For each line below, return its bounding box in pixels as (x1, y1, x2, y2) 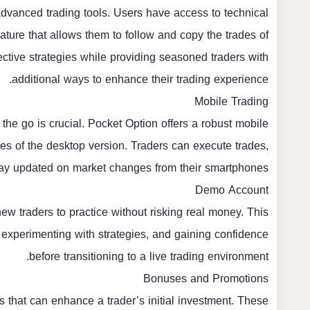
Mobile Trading (194, 91, 268, 112)
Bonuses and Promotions (143, 268, 268, 289)
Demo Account (195, 179, 268, 201)
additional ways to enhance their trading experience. (12, 69, 268, 90)
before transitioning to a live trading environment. (29, 246, 268, 267)
